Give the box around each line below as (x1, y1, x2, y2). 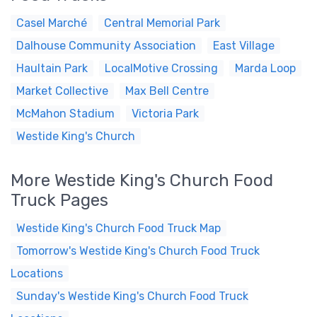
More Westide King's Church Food (11, 171, 273, 190)
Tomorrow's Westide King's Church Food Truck (16, 244, 260, 258)
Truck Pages (11, 190, 108, 210)
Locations (11, 267, 63, 280)
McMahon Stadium (16, 107, 115, 120)
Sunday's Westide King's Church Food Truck (16, 289, 248, 303)
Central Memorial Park (104, 16, 220, 30)
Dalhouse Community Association (16, 39, 196, 52)
